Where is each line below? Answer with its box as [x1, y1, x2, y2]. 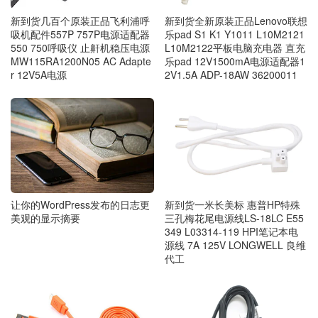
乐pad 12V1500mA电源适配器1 [164, 54, 305, 69]
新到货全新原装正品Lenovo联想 [164, 13, 307, 28]
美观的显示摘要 [11, 210, 80, 225]
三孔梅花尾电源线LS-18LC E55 [164, 210, 304, 225]
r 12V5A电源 [11, 67, 67, 82]
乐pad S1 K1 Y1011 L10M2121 [164, 27, 305, 42]
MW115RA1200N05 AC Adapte [11, 53, 151, 68]
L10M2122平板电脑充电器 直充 [164, 40, 305, 55]
